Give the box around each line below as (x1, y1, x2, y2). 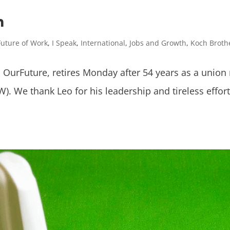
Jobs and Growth (129, 37, 187, 48)
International (81, 37, 126, 48)
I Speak (52, 37, 77, 48)
